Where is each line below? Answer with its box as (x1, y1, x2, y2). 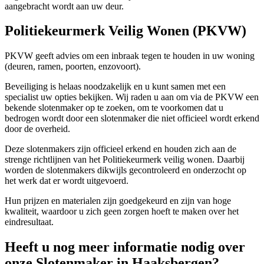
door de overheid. (5, 124, 70, 134)
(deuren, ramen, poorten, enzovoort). (5, 61, 141, 72)
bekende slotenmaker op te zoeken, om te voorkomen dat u (5, 103, 223, 113)
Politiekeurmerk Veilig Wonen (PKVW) (5, 23, 246, 39)
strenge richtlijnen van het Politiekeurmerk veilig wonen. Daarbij (5, 154, 245, 165)
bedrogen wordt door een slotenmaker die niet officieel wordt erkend (5, 113, 259, 124)
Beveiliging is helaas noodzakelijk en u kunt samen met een (5, 81, 226, 92)
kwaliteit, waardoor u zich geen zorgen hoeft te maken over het (5, 206, 239, 217)
